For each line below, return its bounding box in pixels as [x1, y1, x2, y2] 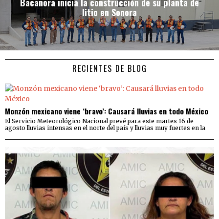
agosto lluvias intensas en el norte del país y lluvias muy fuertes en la [5, 124, 205, 131]
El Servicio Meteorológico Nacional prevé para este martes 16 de [5, 117, 194, 125]
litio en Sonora [82, 5, 137, 19]
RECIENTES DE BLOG [72, 62, 147, 74]
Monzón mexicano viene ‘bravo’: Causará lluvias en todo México [5, 105, 208, 116]
